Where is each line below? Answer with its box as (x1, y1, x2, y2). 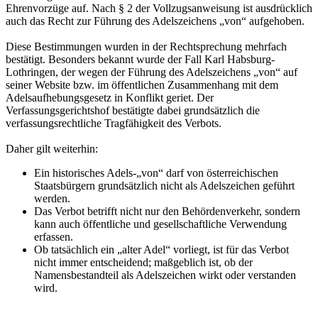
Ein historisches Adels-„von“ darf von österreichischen (34, 166, 278, 179)
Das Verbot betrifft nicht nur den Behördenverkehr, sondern (34, 204, 300, 217)
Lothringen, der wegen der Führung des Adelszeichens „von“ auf (6, 65, 297, 78)
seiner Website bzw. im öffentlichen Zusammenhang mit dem (6, 78, 278, 91)
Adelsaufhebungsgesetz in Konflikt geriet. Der (6, 91, 214, 104)
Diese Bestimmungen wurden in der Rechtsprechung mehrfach (6, 40, 287, 53)
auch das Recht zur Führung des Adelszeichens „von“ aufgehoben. (6, 14, 305, 27)
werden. (34, 192, 70, 204)
